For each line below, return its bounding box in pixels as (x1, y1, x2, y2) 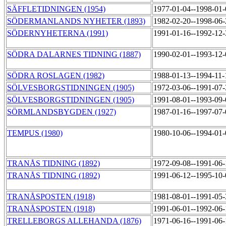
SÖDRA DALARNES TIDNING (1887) (7, 50, 141, 59)
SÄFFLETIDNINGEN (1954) (7, 5, 105, 14)
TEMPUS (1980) (7, 129, 63, 138)
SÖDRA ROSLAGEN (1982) (7, 71, 104, 80)
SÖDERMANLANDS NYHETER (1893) (7, 17, 145, 26)
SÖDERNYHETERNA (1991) (7, 29, 108, 38)
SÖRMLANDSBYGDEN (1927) (7, 107, 116, 117)
